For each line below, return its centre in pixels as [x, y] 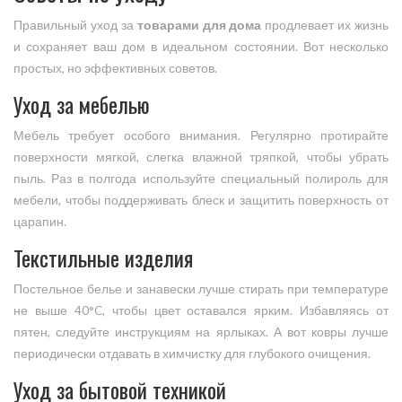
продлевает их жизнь [325, 26]
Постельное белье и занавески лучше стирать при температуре [201, 289]
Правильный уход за [75, 26]
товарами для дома [199, 26]
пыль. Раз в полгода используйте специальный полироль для [201, 179]
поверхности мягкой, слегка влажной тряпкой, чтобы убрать [201, 157]
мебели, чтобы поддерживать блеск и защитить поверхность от [201, 201]
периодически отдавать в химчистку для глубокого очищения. [192, 354]
